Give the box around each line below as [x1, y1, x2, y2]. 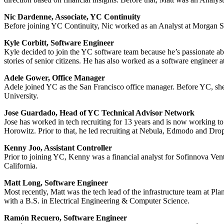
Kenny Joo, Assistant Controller [4, 143, 112, 152]
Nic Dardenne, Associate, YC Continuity [4, 12, 140, 21]
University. [4, 91, 38, 100]
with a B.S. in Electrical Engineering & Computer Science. [4, 196, 189, 205]
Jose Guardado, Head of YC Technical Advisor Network [4, 108, 194, 117]
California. [4, 161, 37, 170]
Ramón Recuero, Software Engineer [4, 213, 127, 222]
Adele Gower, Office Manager [4, 73, 105, 82]
